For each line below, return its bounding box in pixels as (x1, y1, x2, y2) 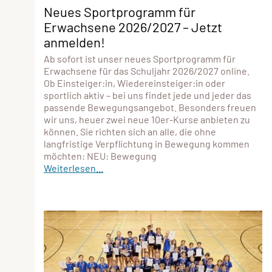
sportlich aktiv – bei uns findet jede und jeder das (44, 89, 251, 101)
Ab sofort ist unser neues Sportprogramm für (44, 52, 236, 64)
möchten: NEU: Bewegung (44, 149, 157, 161)
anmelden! (44, 33, 105, 50)
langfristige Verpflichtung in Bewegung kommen (44, 137, 250, 149)
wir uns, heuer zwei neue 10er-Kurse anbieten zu (44, 113, 250, 125)
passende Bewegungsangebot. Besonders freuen (44, 101, 256, 113)
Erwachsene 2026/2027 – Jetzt (44, 18, 222, 35)
